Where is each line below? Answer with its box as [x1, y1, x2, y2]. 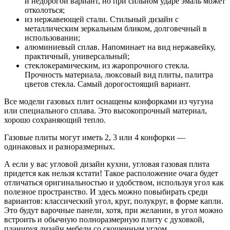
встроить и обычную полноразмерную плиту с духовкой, [4, 215, 204, 224]
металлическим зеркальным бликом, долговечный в [25, 24, 207, 33]
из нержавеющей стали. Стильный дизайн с [25, 14, 179, 24]
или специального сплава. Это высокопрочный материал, [4, 106, 207, 115]
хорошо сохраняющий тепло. [4, 115, 106, 124]
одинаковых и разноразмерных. [4, 142, 115, 151]
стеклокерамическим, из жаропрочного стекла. [25, 61, 189, 70]
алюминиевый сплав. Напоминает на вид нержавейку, [25, 42, 216, 51]
